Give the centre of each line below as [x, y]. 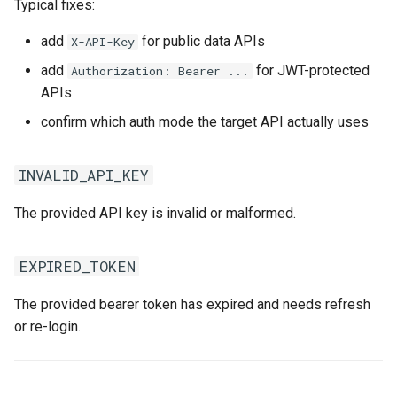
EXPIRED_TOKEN [77, 266]
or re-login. [47, 327]
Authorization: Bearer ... [160, 71]
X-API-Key [103, 42]
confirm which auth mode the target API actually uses [205, 122]
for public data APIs [202, 41]
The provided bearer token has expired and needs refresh [192, 304]
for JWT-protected [311, 70]
